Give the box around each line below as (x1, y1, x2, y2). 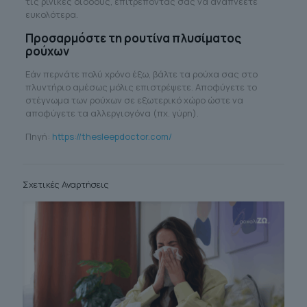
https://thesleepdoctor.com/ (51, 130, 172, 143)
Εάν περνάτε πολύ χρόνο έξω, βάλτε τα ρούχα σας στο (25, 67, 258, 80)
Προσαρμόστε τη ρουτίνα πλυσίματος (25, 29, 241, 46)
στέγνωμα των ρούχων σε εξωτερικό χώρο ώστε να (25, 93, 243, 106)
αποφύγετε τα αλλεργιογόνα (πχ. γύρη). (25, 106, 199, 119)
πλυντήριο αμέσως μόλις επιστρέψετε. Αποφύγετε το (25, 80, 257, 93)
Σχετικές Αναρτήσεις (23, 177, 109, 191)
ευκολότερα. (25, 8, 78, 21)
